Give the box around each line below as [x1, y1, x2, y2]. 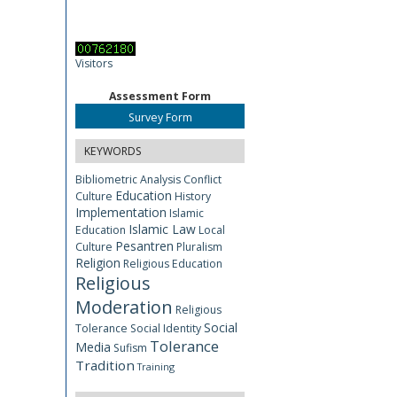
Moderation [75, 294, 173, 319]
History [175, 188, 211, 204]
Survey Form [128, 109, 192, 125]
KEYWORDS [84, 143, 142, 159]
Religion [75, 253, 121, 271]
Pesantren [115, 237, 174, 254]
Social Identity [130, 320, 201, 336]
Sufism [113, 339, 147, 355]
